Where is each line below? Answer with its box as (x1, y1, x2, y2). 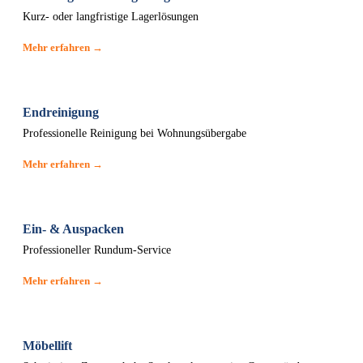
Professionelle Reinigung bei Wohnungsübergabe (23, 127, 246, 139)
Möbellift (23, 339, 72, 352)
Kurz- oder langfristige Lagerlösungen (23, 11, 199, 23)
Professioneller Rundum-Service (23, 244, 171, 256)
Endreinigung (23, 105, 99, 119)
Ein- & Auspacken (23, 222, 124, 236)
